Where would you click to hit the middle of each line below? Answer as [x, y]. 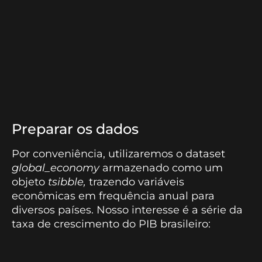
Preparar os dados [75, 129]
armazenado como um [163, 168]
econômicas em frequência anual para [113, 196]
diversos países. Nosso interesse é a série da [127, 210]
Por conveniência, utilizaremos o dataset [118, 154]
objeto [30, 182]
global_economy [57, 168]
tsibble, [67, 182]
